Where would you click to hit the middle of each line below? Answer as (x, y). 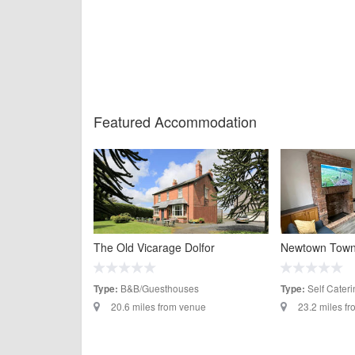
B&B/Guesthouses (158, 288)
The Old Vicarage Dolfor (154, 248)
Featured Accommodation (175, 121)
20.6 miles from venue (158, 307)
